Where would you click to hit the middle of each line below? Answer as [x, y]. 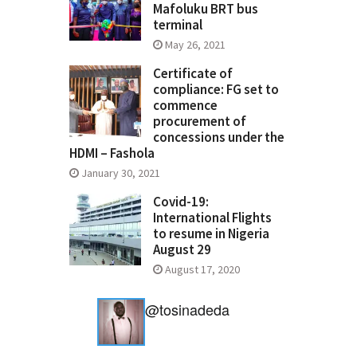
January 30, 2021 [121, 173]
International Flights [212, 218]
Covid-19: [181, 202]
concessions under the [219, 137]
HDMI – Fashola [112, 153]
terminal [178, 25]
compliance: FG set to [216, 90]
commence [185, 106]
